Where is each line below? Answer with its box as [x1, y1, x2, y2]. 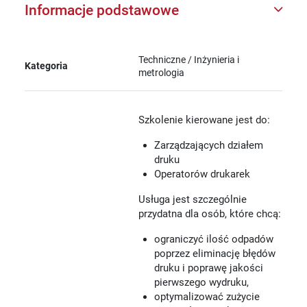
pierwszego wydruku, [153, 275, 249, 288]
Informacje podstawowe [25, 1, 179, 19]
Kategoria [25, 60, 68, 72]
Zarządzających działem [153, 138, 263, 151]
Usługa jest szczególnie [138, 193, 247, 206]
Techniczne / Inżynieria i [138, 53, 240, 65]
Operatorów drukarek [153, 167, 250, 180]
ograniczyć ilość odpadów [153, 232, 273, 245]
